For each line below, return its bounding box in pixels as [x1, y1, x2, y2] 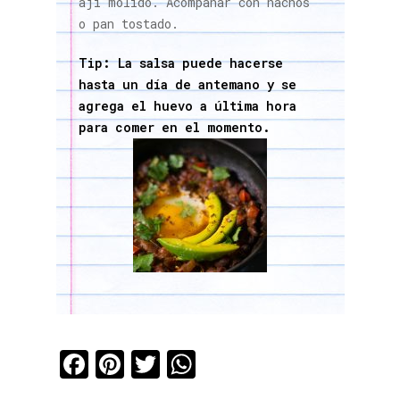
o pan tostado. [78, 14, 179, 32]
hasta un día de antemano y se [78, 75, 296, 93]
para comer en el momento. [78, 118, 271, 136]
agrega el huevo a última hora [78, 96, 296, 114]
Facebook [87, 346, 231, 382]
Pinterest [123, 346, 254, 382]
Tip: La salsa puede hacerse [78, 54, 283, 71]
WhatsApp [195, 346, 350, 382]
